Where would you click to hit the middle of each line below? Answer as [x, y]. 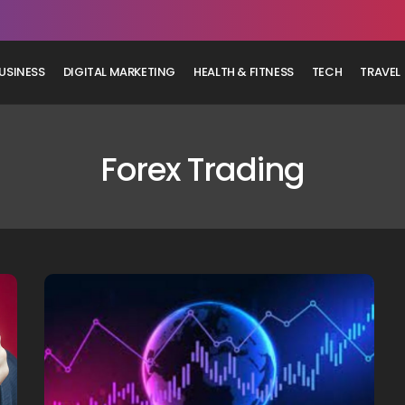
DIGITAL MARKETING [119, 72]
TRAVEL [380, 72]
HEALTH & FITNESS [244, 72]
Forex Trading [202, 170]
